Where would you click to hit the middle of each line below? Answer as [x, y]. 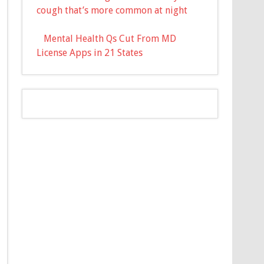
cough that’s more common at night [112, 10]
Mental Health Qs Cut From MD [110, 38]
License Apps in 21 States [90, 52]
